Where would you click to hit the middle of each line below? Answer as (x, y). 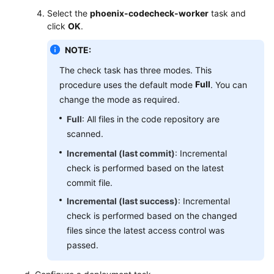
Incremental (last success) (122, 201)
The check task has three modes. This (135, 70)
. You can (229, 85)
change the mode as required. (120, 99)
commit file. (90, 183)
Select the (68, 13)
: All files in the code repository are (151, 119)
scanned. (85, 134)
